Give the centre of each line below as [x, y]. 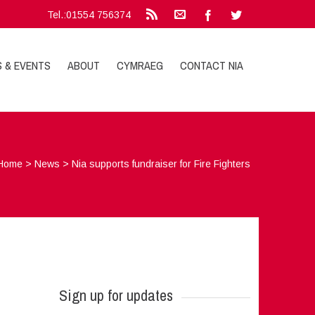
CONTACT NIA [212, 65]
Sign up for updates [116, 295]
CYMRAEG [140, 65]
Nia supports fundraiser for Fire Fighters [161, 164]
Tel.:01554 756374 [89, 15]
